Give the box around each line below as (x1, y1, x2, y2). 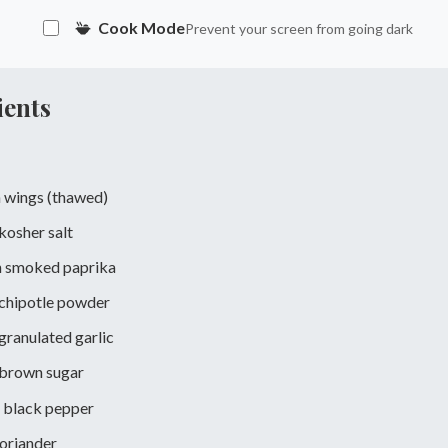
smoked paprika (5, 256, 116, 276)
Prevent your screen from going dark (185, 20, 413, 38)
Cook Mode (95, 18, 185, 38)
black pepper (3, 397, 94, 417)
